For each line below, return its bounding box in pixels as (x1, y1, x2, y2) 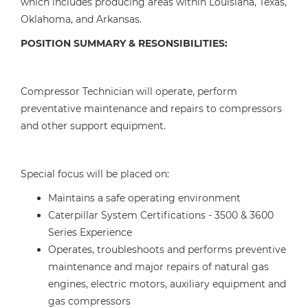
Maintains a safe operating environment (48, 192, 241, 204)
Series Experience (48, 226, 132, 239)
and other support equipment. (21, 120, 166, 132)
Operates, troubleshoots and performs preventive (48, 243, 286, 256)
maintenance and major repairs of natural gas (48, 261, 269, 273)
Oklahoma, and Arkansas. (21, 13, 142, 25)
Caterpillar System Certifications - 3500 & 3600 (48, 209, 274, 221)
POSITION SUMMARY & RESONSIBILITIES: (21, 37, 228, 49)
